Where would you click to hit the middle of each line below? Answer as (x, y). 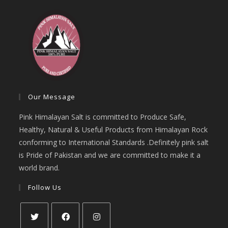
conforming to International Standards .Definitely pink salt (114, 142)
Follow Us (45, 187)
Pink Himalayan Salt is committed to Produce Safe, (103, 117)
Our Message (52, 96)
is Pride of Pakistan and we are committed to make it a (110, 155)
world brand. (39, 167)
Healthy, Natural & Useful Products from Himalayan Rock (113, 129)
